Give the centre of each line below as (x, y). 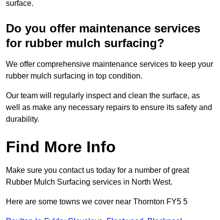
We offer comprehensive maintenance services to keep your (110, 64)
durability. (23, 119)
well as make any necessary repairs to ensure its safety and (109, 108)
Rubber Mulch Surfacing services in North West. (89, 182)
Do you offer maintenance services (103, 28)
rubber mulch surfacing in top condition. (74, 76)
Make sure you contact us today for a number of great (97, 170)
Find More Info (61, 147)
